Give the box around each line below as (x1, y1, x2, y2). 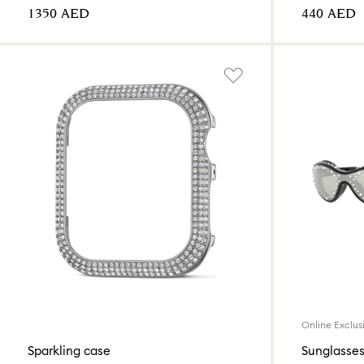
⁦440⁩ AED (301, 4, 356, 25)
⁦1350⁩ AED (28, 4, 89, 25)
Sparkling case (28, 343, 110, 359)
